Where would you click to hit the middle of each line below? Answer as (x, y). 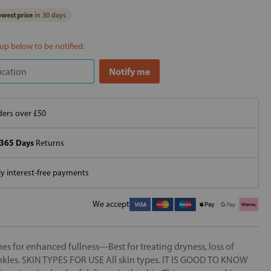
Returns (49, 143)
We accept (111, 204)
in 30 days (49, 15)
